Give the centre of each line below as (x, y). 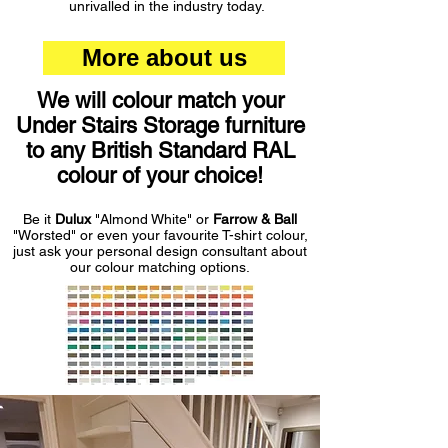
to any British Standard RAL (160, 150)
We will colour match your (160, 100)
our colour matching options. (160, 267)
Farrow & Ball (255, 219)
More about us (164, 57)
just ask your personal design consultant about (160, 251)
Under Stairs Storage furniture (160, 125)
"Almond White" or (152, 219)
